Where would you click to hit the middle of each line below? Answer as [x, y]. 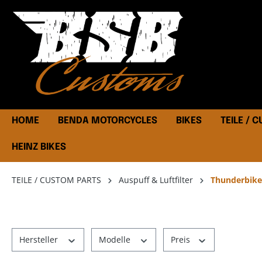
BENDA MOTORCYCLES [108, 121]
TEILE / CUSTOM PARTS [56, 180]
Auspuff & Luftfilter [156, 180]
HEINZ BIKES [39, 147]
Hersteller [40, 240]
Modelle [116, 240]
